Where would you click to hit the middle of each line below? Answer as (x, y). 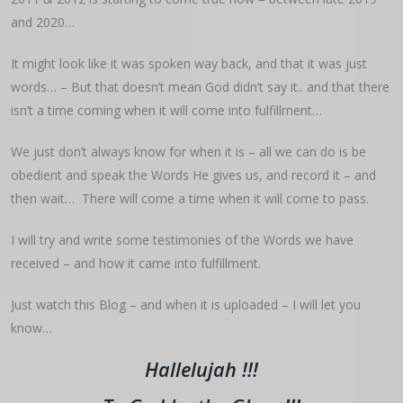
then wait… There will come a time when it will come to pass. (190, 198)
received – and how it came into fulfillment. (136, 263)
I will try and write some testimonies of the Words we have (182, 240)
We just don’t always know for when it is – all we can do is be (188, 152)
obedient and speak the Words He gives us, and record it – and (193, 175)
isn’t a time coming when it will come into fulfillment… (166, 110)
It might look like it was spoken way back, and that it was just (189, 63)
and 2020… (43, 22)
